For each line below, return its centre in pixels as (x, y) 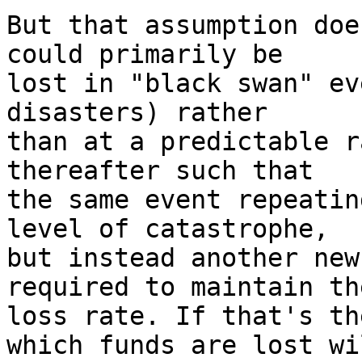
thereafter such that (160, 170)
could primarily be (145, 54)
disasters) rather (137, 112)
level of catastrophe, (168, 229)
